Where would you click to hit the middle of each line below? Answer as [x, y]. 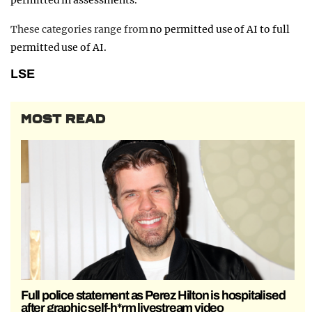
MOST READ [63, 119]
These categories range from [80, 30]
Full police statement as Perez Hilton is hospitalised [153, 295]
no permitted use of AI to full [220, 30]
